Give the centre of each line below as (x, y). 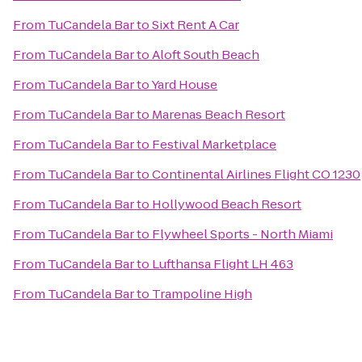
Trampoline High (202, 294)
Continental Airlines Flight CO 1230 (256, 174)
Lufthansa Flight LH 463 (223, 264)
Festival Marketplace (214, 144)
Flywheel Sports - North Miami (242, 234)
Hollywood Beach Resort (227, 204)
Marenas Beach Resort (219, 114)
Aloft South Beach (206, 55)
